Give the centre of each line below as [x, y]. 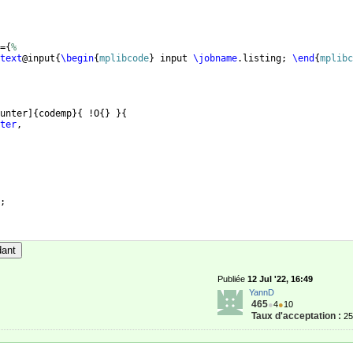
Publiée [232, 279]
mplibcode [124, 58]
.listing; [265, 58]
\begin [77, 58]
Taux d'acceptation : [296, 316]
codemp [55, 113]
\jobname [215, 58]
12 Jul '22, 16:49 [280, 279]
